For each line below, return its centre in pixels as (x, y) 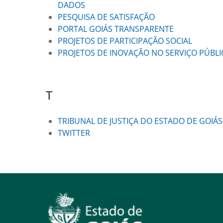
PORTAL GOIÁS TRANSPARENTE (117, 29)
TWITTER (74, 133)
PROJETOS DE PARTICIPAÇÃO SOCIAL (125, 41)
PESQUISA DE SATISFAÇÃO (106, 17)
